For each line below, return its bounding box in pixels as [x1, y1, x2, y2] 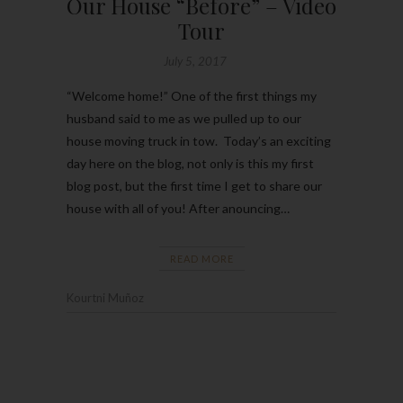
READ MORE [169, 252, 234, 264]
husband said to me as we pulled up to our [67, 110, 301, 126]
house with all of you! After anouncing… [67, 200, 290, 216]
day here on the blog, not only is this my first [67, 155, 314, 171]
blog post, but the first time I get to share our [67, 177, 322, 193]
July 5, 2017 [163, 53, 227, 68]
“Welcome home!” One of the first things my [67, 87, 317, 103]
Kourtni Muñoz [67, 290, 144, 305]
